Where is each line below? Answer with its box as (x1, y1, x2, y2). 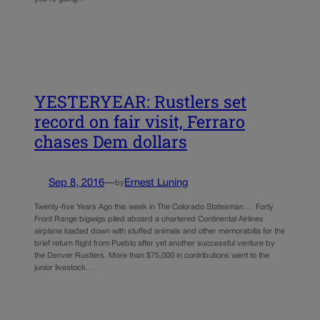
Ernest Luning (124, 178, 188, 188)
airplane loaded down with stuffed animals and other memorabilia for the (34, 228, 285, 236)
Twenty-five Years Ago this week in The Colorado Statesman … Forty (34, 204, 274, 211)
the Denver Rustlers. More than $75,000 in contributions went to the (34, 252, 269, 260)
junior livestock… (34, 264, 94, 272)
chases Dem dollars (34, 130, 187, 152)
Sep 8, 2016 (49, 178, 104, 188)
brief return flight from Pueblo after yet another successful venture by (34, 240, 275, 248)
